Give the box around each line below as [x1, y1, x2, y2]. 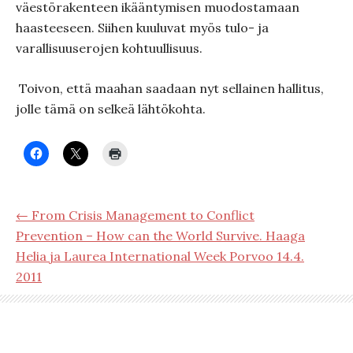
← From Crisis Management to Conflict [16, 207, 255, 223]
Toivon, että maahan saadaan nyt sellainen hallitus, [19, 80, 324, 96]
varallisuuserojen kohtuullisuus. [16, 40, 203, 56]
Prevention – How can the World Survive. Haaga [16, 228, 305, 243]
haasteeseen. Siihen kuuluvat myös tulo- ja [16, 20, 269, 35]
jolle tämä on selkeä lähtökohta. [16, 101, 206, 117]
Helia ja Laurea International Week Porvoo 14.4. [16, 248, 304, 264]
